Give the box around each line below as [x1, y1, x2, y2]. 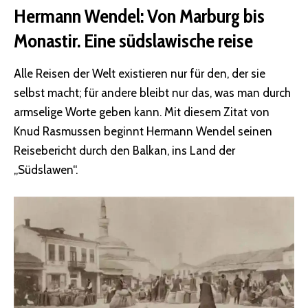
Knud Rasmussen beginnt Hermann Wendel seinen [14, 124, 272, 138]
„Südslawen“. [14, 162, 78, 177]
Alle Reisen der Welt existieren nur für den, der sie [14, 66, 265, 80]
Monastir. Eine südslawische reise [14, 29, 253, 53]
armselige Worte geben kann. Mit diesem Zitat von [14, 104, 269, 119]
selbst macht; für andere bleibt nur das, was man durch [14, 85, 291, 100]
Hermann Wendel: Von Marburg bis [14, 4, 265, 28]
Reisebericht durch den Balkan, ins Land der [14, 143, 235, 157]
